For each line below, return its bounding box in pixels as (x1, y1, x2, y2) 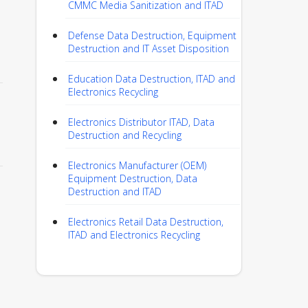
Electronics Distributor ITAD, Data (68, 115, 214, 129)
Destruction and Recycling (68, 129, 181, 142)
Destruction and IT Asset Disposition (68, 42, 229, 55)
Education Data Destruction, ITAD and (68, 72, 235, 85)
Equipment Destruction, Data (68, 172, 197, 185)
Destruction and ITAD (68, 185, 162, 198)
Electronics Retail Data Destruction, (68, 215, 223, 228)
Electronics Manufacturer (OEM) (68, 159, 206, 172)
